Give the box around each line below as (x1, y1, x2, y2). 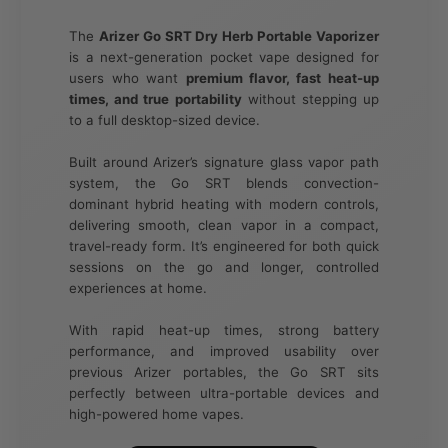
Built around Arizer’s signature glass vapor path (69, 154, 379, 171)
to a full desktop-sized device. (69, 112, 261, 129)
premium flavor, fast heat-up (185, 70, 379, 87)
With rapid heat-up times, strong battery (69, 322, 379, 339)
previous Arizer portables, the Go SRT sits (69, 364, 379, 381)
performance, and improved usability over (69, 343, 379, 360)
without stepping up (241, 91, 379, 108)
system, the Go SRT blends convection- (69, 175, 379, 192)
